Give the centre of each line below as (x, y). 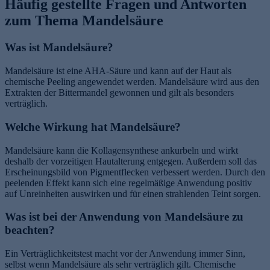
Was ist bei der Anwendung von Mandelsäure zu (124, 217)
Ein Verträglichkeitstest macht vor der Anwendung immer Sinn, (125, 253)
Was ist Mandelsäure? (59, 48)
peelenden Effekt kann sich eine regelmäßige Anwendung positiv (128, 183)
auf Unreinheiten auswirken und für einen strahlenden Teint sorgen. (133, 193)
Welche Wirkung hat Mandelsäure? (93, 127)
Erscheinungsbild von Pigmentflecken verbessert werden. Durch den (135, 172)
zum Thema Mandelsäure (84, 21)
